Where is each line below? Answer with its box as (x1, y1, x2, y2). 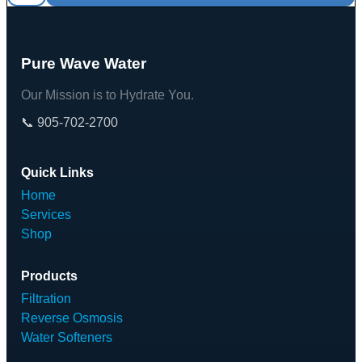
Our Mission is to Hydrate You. (21, 87, 194, 102)
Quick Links (21, 165, 94, 179)
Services (21, 207, 71, 221)
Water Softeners (21, 330, 112, 344)
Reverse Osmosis (21, 310, 123, 325)
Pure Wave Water (21, 55, 146, 73)
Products (21, 268, 78, 283)
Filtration (21, 291, 71, 305)
